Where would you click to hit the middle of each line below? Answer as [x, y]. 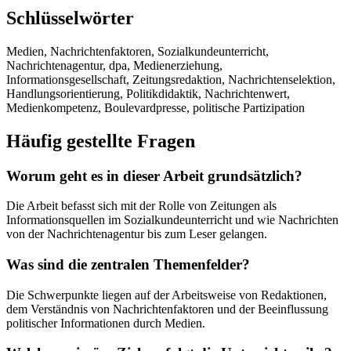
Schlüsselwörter [70, 18]
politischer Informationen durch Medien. [106, 323]
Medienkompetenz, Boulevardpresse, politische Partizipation [156, 107]
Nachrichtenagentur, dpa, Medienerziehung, [114, 65]
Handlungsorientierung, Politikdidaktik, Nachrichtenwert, [148, 93]
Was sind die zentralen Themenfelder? [128, 264]
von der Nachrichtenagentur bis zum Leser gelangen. [137, 234]
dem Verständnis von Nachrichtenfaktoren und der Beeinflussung [167, 309]
